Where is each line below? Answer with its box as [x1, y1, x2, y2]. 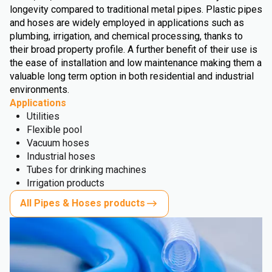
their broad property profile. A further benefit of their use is [10, 43, 257, 55]
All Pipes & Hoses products [20, 197, 145, 209]
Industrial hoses [27, 150, 95, 162]
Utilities [27, 110, 59, 122]
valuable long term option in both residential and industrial [10, 70, 254, 82]
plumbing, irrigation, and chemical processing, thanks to [10, 30, 243, 42]
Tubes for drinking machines [27, 163, 146, 175]
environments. [10, 83, 69, 95]
